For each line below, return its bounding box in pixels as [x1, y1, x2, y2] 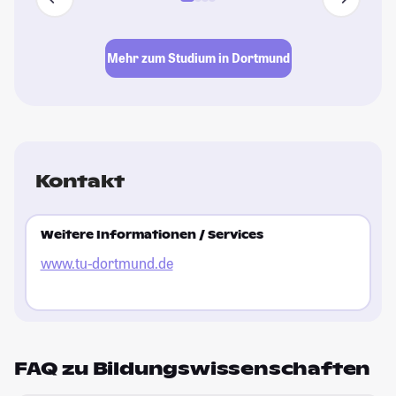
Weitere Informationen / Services [40, 228, 263, 243]
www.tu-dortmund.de [40, 254, 173, 273]
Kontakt [35, 169, 125, 193]
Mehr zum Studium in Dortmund [106, 49, 290, 67]
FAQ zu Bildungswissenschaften [14, 356, 371, 380]
